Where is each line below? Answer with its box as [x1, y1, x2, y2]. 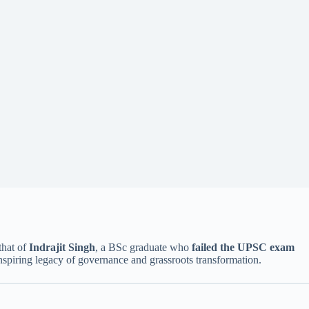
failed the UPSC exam [192, 241, 295, 253]
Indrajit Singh [29, 241, 95, 253]
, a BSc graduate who [95, 241, 192, 253]
